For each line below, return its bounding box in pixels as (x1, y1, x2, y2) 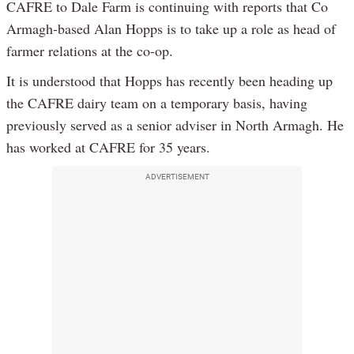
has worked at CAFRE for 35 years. (6, 137, 210, 157)
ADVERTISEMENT (145, 172, 209, 182)
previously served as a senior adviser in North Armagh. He (6, 115, 344, 135)
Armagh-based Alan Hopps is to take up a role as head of (6, 19, 336, 39)
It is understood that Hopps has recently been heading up (6, 71, 333, 91)
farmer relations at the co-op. (6, 41, 173, 61)
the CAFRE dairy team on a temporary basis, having (6, 93, 307, 113)
